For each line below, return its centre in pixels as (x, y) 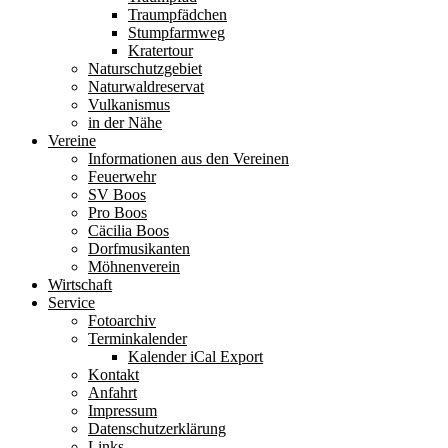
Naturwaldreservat (146, 87)
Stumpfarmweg (176, 33)
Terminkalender (137, 339)
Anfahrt (112, 393)
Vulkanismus (129, 105)
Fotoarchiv (122, 321)
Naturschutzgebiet (145, 69)
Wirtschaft (80, 285)
